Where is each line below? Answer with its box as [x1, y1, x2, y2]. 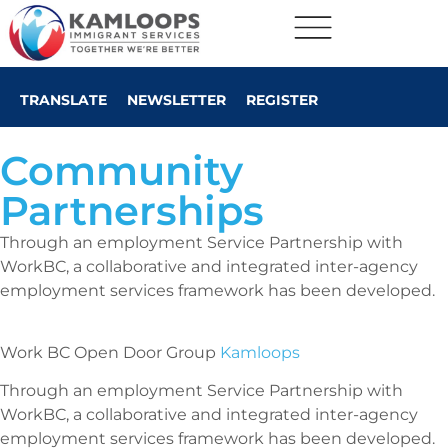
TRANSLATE [20, 90, 107, 109]
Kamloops [220, 343, 300, 363]
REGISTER [246, 90, 318, 109]
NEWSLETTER [127, 90, 226, 109]
